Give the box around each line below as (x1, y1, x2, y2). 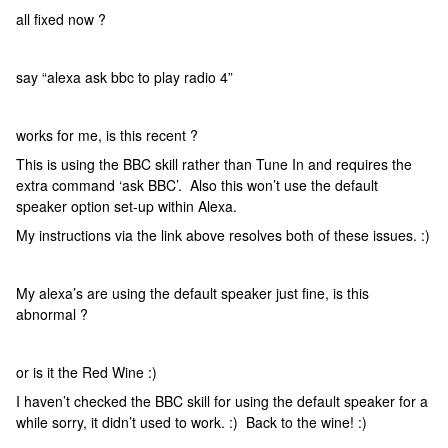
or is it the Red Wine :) (16, 362, 161, 382)
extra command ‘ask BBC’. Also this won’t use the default (16, 175, 378, 195)
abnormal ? (16, 304, 88, 324)
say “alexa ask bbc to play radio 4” (16, 67, 233, 87)
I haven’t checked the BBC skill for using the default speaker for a (16, 391, 428, 411)
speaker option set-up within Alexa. (16, 196, 237, 216)
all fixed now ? (16, 9, 106, 29)
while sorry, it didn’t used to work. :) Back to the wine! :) (16, 412, 367, 432)
